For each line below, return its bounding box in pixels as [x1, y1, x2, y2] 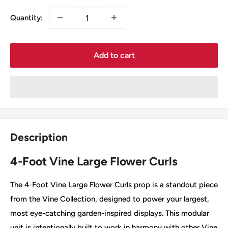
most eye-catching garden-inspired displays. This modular [10, 208, 209, 218]
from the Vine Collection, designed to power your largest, [10, 194, 209, 204]
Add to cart [93, 50, 135, 61]
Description [10, 131, 68, 144]
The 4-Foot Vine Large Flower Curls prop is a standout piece [10, 180, 218, 189]
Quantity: [10, 13, 43, 23]
